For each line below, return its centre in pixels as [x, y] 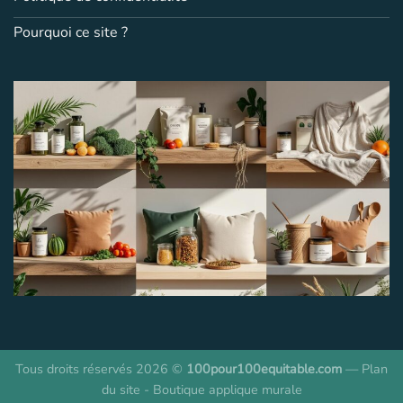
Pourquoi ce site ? [71, 33]
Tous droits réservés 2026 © [101, 368]
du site [121, 389]
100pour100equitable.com [264, 368]
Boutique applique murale [227, 389]
